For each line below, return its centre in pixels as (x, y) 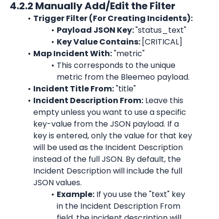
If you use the (121, 194)
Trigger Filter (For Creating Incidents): (113, 18)
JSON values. (57, 183)
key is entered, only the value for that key (113, 136)
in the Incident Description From (119, 206)
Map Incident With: (72, 54)
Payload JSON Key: (96, 30)
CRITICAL (162, 42)
